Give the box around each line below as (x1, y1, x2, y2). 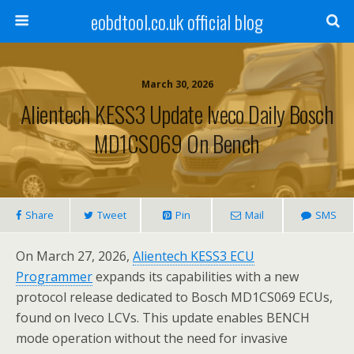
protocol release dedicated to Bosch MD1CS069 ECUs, (16, 288, 333, 306)
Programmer (16, 268, 92, 285)
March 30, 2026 (141, 77, 213, 91)
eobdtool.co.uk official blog (91, 7, 263, 36)
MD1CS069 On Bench (94, 126, 260, 160)
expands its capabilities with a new (92, 268, 299, 285)
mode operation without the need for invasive (16, 330, 288, 347)
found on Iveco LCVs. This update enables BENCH (16, 309, 310, 326)
